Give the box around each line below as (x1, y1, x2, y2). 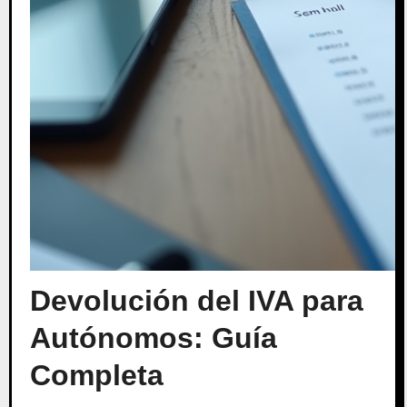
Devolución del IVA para (29, 284, 363, 317)
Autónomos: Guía (29, 322, 277, 354)
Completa (29, 359, 164, 392)
